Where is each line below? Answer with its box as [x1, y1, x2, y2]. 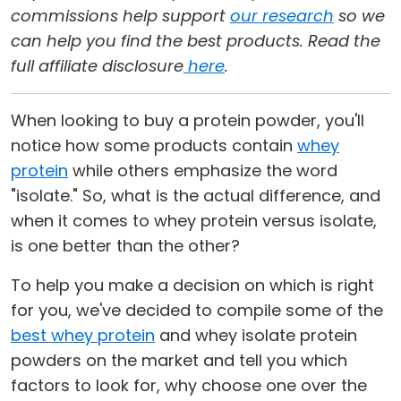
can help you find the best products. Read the [11, 30, 380, 53]
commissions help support [11, 4, 230, 28]
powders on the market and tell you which [11, 349, 347, 372]
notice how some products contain [11, 134, 297, 158]
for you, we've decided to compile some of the [11, 299, 383, 322]
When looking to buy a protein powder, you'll [11, 109, 364, 132]
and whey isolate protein [155, 324, 357, 347]
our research [230, 4, 334, 28]
